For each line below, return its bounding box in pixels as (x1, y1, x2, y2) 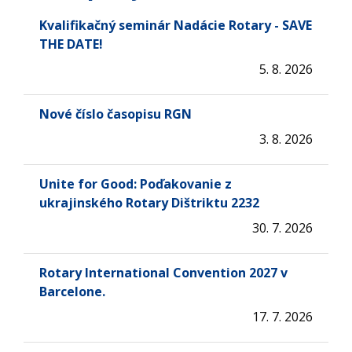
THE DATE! (39, 35, 103, 53)
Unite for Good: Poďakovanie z (39, 175, 232, 193)
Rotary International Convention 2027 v (39, 264, 288, 282)
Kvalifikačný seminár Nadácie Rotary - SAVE (39, 16, 312, 35)
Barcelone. (39, 283, 105, 301)
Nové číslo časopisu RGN (39, 105, 192, 123)
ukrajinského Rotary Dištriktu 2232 (39, 194, 259, 212)
